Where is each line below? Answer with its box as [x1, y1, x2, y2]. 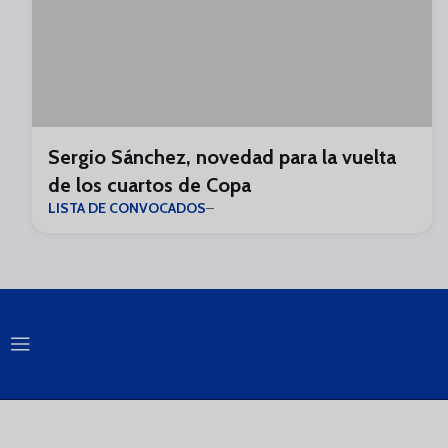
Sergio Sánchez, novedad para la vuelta [48, 145, 396, 169]
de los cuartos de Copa [48, 173, 251, 197]
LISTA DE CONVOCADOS [48, 199, 206, 217]
